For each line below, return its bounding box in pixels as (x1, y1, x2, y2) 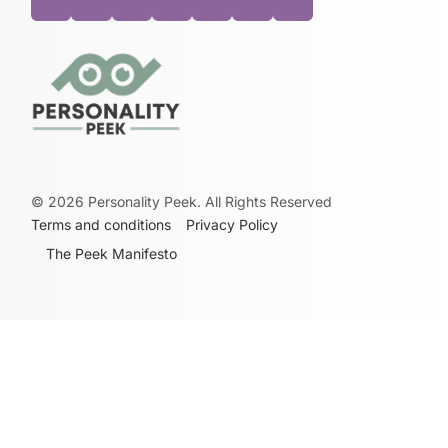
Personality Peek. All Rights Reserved (84, 193, 333, 211)
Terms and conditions (31, 216, 172, 234)
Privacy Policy (186, 216, 279, 234)
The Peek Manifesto (46, 245, 178, 263)
